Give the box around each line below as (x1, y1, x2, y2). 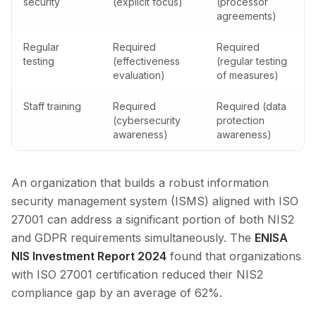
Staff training (23, 100, 81, 113)
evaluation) (113, 69, 165, 82)
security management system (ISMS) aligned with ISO (11, 194, 298, 209)
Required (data (217, 100, 286, 113)
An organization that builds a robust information (11, 176, 269, 190)
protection (217, 114, 265, 127)
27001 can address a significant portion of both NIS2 (11, 212, 294, 227)
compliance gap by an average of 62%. (11, 286, 222, 300)
